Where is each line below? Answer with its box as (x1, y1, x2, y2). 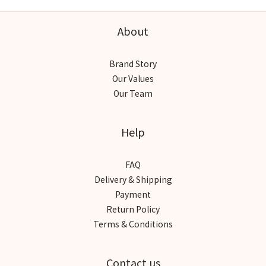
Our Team (113, 87, 153, 99)
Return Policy (106, 202, 160, 215)
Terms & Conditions (93, 217, 173, 230)
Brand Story (109, 57, 157, 69)
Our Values (112, 72, 154, 84)
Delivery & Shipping (94, 173, 172, 185)
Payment (115, 188, 151, 200)
